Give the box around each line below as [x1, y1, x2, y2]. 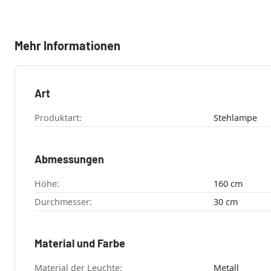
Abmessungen [34, 152, 104, 166]
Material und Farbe [34, 236, 125, 250]
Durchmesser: [34, 195, 92, 207]
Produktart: [34, 111, 82, 123]
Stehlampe [213, 111, 257, 123]
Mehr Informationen [15, 38, 120, 53]
